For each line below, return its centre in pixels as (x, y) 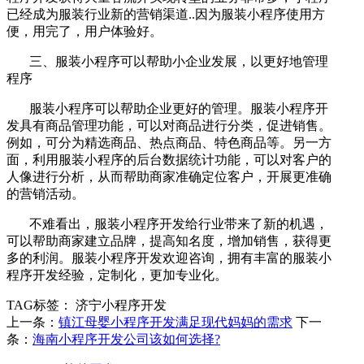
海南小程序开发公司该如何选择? (126, 339)
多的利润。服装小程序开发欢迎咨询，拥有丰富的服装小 (169, 258)
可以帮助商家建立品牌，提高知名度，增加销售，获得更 (169, 240)
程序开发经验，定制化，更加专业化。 (117, 275)
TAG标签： (39, 305)
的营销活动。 (47, 193)
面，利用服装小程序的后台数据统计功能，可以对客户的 (169, 159)
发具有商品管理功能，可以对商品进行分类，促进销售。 (169, 125)
